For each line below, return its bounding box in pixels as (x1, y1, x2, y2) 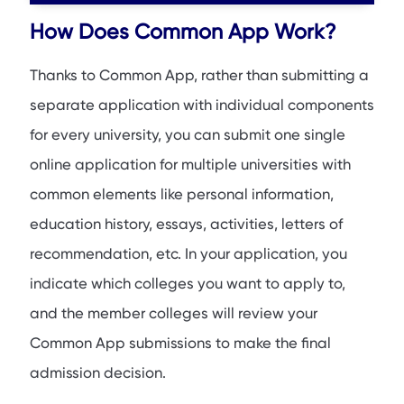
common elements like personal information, (30, 185, 334, 203)
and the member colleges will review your (30, 304, 317, 322)
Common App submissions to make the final (30, 334, 331, 352)
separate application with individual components (30, 96, 374, 114)
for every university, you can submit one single (30, 125, 345, 143)
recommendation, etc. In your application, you (30, 244, 347, 262)
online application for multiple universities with (30, 155, 351, 173)
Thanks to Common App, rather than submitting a (30, 66, 369, 84)
